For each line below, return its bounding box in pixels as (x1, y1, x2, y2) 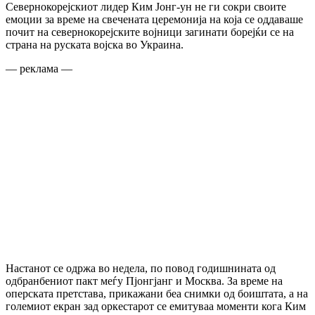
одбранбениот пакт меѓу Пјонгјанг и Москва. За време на (6, 274, 283, 287)
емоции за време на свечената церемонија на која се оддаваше (6, 13, 303, 25)
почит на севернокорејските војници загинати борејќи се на (6, 25, 294, 38)
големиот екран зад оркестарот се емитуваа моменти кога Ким (6, 300, 306, 312)
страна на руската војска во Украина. (6, 38, 184, 51)
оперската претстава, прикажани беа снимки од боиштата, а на (6, 287, 308, 300)
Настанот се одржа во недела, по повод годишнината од (6, 262, 276, 274)
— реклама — (6, 62, 72, 75)
